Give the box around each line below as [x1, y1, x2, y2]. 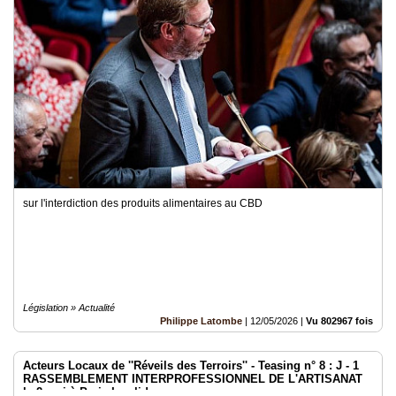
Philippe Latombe [160, 316, 242, 326]
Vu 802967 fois [306, 316, 373, 326]
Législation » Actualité [23, 302, 115, 313]
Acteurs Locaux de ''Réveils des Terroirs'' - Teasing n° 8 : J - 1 [23, 359, 359, 372]
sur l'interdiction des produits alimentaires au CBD [23, 197, 268, 209]
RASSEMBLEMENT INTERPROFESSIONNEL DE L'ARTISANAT [23, 372, 362, 385]
